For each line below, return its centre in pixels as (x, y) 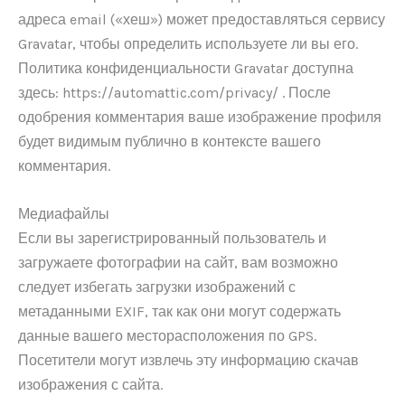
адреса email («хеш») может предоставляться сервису (202, 20)
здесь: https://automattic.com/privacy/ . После (174, 93)
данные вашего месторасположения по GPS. (167, 335)
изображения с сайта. (90, 384)
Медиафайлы (64, 213)
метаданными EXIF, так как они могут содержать (179, 311)
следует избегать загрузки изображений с (157, 287)
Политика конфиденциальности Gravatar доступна (186, 69)
